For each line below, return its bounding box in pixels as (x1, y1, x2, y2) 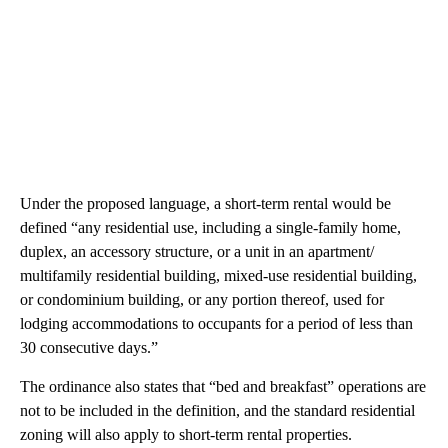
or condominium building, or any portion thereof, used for (20, 291, 384, 309)
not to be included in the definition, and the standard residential (20, 402, 415, 420)
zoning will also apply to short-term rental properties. (20, 426, 352, 444)
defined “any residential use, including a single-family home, (20, 219, 401, 237)
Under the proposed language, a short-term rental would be (20, 195, 391, 213)
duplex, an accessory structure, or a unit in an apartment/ (20, 243, 374, 261)
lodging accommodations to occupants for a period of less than (20, 315, 413, 333)
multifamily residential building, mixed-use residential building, (20, 267, 417, 285)
